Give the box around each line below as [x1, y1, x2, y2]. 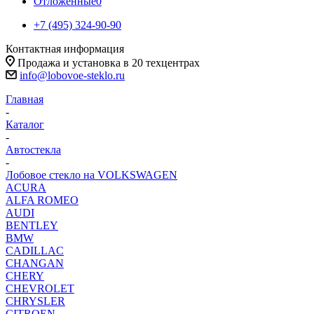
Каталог [6, 118, 44, 130]
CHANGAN [6, 257, 64, 269]
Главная [6, 93, 43, 105]
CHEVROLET [6, 282, 74, 294]
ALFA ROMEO [6, 194, 78, 206]
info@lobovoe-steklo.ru [20, 69, 125, 81]
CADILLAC [6, 245, 64, 257]
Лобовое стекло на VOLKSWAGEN [6, 169, 177, 181]
